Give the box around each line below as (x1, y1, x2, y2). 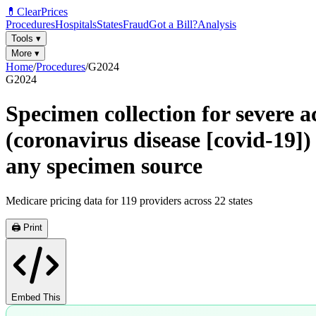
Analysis (197, 18, 236, 30)
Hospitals (55, 18, 97, 30)
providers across (137, 194, 214, 207)
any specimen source (6, 153, 202, 179)
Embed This (11, 291, 61, 303)
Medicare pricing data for (6, 194, 121, 207)
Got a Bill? (149, 18, 197, 30)
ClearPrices (17, 6, 68, 18)
